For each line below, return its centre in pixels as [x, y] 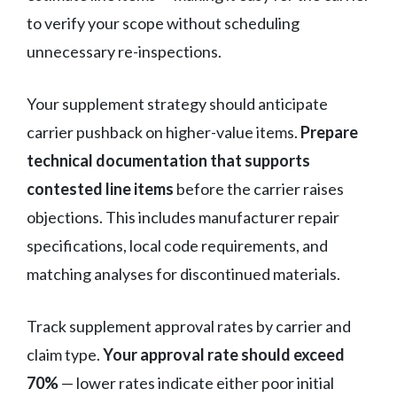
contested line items [100, 188]
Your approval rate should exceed [224, 354]
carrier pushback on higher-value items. [163, 132]
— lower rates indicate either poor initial [196, 382]
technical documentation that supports [168, 160]
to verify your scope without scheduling [163, 23]
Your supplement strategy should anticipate [177, 103]
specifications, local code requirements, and [177, 245]
